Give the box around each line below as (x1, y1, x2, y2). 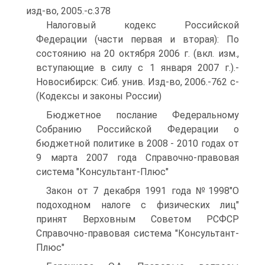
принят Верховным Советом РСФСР (36, 214, 239, 225)
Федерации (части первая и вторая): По (36, 34, 239, 45)
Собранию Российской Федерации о (36, 124, 239, 135)
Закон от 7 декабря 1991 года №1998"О (46, 185, 239, 196)
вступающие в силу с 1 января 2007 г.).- (36, 62, 239, 73)
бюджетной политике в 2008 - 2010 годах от (36, 138, 239, 149)
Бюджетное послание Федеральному (46, 109, 239, 121)
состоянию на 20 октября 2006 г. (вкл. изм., (36, 48, 239, 59)
